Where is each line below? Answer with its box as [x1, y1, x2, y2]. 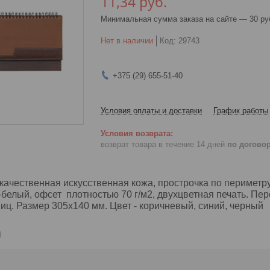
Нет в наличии [101, 36, 153, 45]
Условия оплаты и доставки [101, 105, 202, 115]
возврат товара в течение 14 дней [101, 140, 227, 149]
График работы [213, 105, 268, 115]
